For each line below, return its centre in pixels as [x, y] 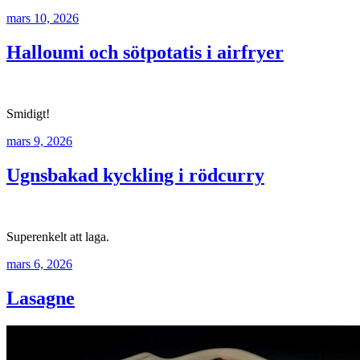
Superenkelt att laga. [58, 236]
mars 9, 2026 [39, 141]
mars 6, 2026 [39, 264]
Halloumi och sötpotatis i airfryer [145, 52]
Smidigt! [28, 113]
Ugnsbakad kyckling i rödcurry [135, 175]
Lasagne [41, 298]
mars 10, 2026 [43, 18]
